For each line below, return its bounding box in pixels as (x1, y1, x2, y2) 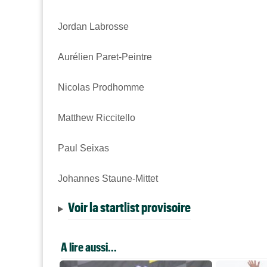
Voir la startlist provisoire (67, 199, 191, 215)
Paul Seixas (58, 143, 109, 154)
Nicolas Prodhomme (58, 82, 144, 93)
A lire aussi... (61, 240, 117, 254)
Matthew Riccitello (58, 113, 135, 123)
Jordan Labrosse (58, 21, 129, 32)
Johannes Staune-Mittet (58, 173, 158, 184)
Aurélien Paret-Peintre (58, 52, 152, 63)
